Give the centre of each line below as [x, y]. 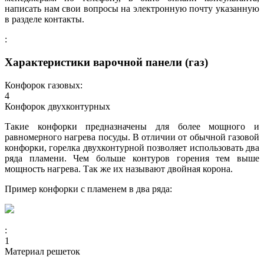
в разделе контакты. [44, 19]
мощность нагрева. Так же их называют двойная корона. [119, 169]
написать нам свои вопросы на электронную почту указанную [132, 9]
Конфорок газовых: [44, 85]
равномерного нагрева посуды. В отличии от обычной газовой [132, 137]
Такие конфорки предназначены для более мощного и [132, 126]
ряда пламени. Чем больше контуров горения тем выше [132, 158]
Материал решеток [42, 251]
